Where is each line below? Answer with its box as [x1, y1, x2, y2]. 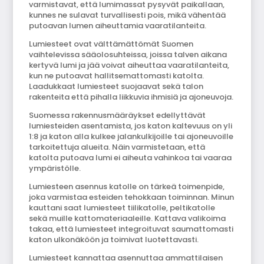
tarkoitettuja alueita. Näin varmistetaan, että [29, 141, 206, 153]
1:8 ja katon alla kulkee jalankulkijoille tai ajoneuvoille [29, 131, 234, 143]
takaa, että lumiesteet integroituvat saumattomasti [29, 223, 234, 235]
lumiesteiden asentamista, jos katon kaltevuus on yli [29, 120, 233, 132]
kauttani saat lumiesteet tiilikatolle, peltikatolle [29, 202, 216, 214]
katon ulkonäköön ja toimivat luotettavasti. [29, 234, 199, 246]
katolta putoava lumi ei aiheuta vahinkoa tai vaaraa [29, 152, 232, 164]
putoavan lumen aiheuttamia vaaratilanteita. [29, 20, 207, 32]
